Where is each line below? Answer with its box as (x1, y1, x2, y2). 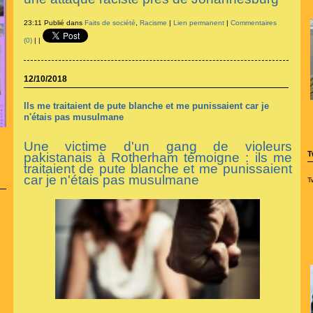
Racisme (139, 19, 167, 27)
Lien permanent (173, 19, 224, 27)
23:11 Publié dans (23, 19, 85, 27)
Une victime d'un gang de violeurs (23, 139, 292, 154)
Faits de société (84, 19, 136, 27)
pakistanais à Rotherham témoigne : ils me (23, 150, 292, 166)
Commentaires (230, 19, 277, 27)
